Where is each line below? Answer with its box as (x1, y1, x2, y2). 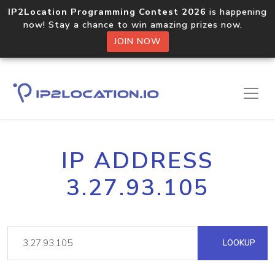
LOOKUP (220, 237, 255, 249)
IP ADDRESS (61, 145, 214, 176)
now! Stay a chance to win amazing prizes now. (23, 18, 252, 31)
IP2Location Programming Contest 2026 (8, 6, 206, 18)
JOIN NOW (114, 36, 161, 47)
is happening (206, 6, 267, 18)
